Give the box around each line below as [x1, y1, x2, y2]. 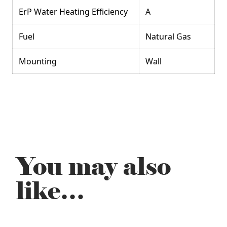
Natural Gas [145, 31, 191, 42]
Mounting [19, 56, 57, 67]
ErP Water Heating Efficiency [19, 6, 128, 17]
